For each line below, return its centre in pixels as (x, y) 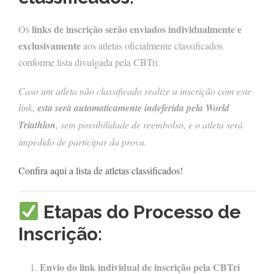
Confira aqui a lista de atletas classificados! (101, 171)
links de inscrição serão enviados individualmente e (137, 29)
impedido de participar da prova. (83, 142)
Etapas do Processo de (140, 212)
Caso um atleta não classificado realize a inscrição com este (135, 91)
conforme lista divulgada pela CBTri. (89, 62)
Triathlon (37, 125)
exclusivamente (50, 46)
